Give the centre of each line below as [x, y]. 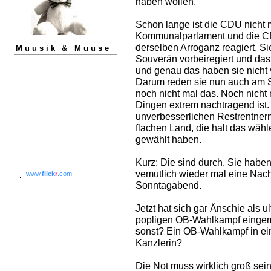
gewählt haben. [168, 139]
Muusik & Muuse [64, 48]
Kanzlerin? [159, 243]
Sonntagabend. [168, 185]
